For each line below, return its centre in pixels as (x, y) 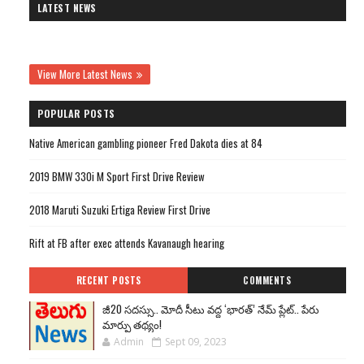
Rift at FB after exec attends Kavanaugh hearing (127, 243)
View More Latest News (85, 74)
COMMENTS (267, 280)
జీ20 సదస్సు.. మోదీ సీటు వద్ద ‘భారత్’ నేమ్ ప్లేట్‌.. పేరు (211, 309)
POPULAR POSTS (76, 113)
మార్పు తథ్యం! (132, 324)
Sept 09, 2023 (196, 342)
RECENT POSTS (108, 280)
